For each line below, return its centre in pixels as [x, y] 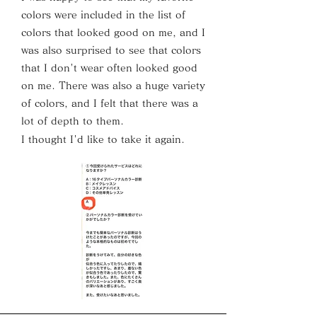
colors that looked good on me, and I [113, 33]
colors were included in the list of [103, 15]
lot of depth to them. [73, 121]
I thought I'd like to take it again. [103, 139]
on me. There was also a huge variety [113, 86]
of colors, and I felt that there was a [110, 103]
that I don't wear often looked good [109, 68]
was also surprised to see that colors [111, 50]
